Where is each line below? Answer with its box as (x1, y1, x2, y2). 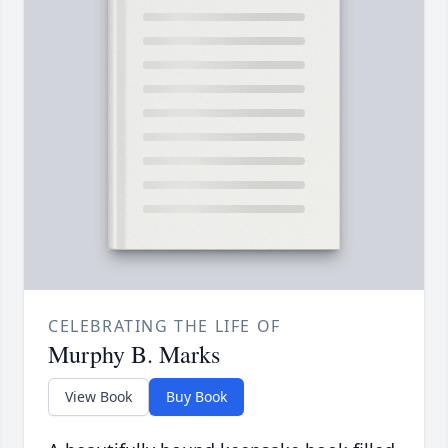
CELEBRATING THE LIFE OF (48, 315, 281, 338)
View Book (65, 387, 132, 407)
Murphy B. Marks (48, 338, 220, 371)
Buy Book (166, 387, 227, 407)
